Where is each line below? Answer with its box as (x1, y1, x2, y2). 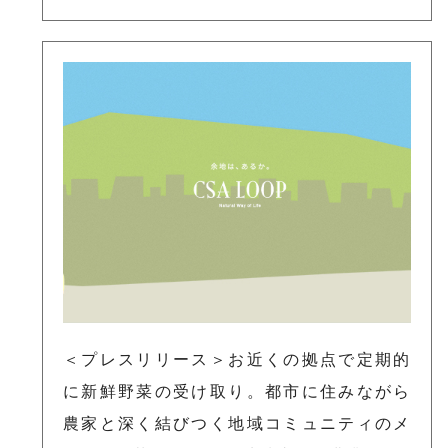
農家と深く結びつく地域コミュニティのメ (63, 413, 411, 434)
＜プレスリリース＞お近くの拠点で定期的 (63, 349, 411, 370)
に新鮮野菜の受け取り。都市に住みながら (63, 381, 411, 402)
